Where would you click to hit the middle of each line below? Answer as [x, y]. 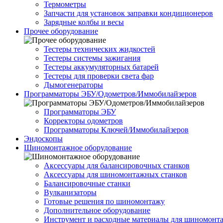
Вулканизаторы [70, 193]
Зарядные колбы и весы [84, 22]
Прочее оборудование [61, 31]
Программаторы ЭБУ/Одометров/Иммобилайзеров [110, 94]
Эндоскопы [43, 139]
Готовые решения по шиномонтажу [104, 202]
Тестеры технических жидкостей [100, 49]
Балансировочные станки [87, 184]
